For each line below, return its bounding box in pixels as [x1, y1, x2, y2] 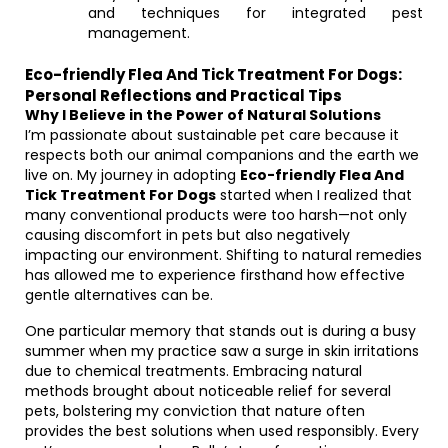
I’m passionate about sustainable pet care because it [25, 125, 399, 145]
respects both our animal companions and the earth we [25, 145, 419, 165]
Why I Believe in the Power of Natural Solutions [25, 105, 381, 125]
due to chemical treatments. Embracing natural [25, 361, 362, 381]
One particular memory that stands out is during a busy [25, 321, 416, 341]
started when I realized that [216, 185, 412, 205]
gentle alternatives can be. [25, 285, 213, 305]
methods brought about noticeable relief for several [25, 381, 391, 401]
